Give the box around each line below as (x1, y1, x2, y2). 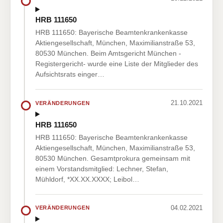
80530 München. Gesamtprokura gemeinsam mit (35, 154, 190, 162)
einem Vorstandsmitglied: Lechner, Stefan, (35, 164, 168, 173)
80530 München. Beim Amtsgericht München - (35, 49, 181, 58)
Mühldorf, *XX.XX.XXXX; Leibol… (35, 175, 139, 183)
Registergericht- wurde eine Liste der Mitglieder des (35, 60, 198, 68)
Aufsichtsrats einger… (35, 70, 105, 79)
